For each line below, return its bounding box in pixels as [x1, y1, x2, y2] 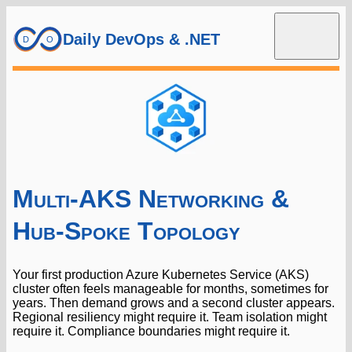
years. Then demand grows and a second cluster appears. [13, 296, 335, 310]
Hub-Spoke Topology [13, 216, 240, 245]
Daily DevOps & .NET [63, 30, 220, 48]
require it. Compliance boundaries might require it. [13, 324, 290, 339]
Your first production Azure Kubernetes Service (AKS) [13, 268, 309, 282]
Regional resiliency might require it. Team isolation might [13, 310, 327, 324]
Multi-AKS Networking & [13, 184, 289, 213]
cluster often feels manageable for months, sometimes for [13, 282, 328, 296]
